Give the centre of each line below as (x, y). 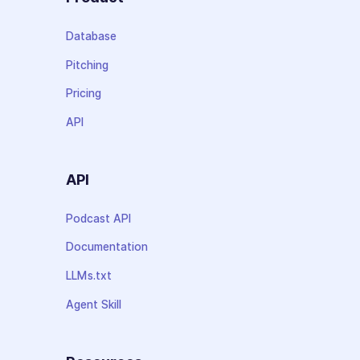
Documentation (107, 247)
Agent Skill (94, 304)
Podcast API (99, 218)
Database (92, 37)
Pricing (84, 94)
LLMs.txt (89, 276)
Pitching (88, 65)
